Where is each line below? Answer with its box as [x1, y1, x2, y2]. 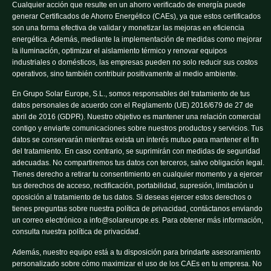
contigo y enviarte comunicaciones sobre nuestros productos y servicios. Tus [12, 124, 263, 133]
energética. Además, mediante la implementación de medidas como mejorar [12, 34, 262, 44]
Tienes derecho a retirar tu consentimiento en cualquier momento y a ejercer [12, 170, 263, 179]
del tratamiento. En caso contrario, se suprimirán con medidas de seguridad [12, 147, 260, 156]
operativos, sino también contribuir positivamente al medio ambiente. [12, 69, 238, 78]
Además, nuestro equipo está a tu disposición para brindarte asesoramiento [12, 247, 261, 256]
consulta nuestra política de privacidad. [12, 227, 140, 237]
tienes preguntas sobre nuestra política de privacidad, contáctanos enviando [12, 204, 263, 214]
